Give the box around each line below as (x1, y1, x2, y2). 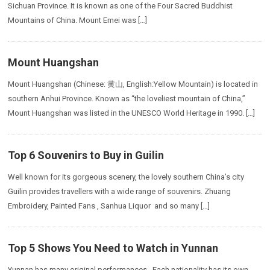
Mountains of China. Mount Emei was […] (8, 16, 148, 25)
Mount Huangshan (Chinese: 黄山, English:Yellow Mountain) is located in (8, 80, 259, 89)
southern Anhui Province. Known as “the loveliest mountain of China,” (8, 94, 246, 103)
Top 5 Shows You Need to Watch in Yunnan (8, 242, 219, 254)
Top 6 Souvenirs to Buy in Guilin (8, 149, 165, 162)
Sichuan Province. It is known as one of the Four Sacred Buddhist (8, 1, 233, 10)
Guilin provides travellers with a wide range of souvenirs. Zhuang (8, 187, 231, 196)
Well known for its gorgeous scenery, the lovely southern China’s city (8, 172, 245, 181)
